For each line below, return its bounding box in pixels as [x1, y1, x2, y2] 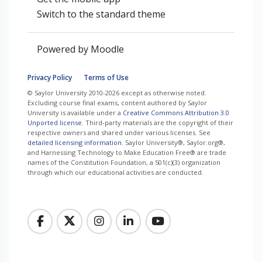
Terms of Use [84, 72, 129, 82]
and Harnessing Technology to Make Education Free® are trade [27, 147, 226, 157]
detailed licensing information [27, 137, 122, 147]
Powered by [37, 42, 91, 56]
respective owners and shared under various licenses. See [27, 127, 211, 137]
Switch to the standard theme [37, 8, 166, 21]
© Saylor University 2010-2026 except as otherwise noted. [27, 88, 206, 97]
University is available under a [27, 108, 123, 117]
